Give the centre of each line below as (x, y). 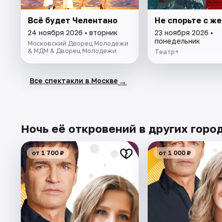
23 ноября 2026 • (184, 32)
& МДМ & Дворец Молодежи (72, 50)
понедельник (177, 41)
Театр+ (166, 51)
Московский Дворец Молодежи (78, 43)
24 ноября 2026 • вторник (73, 32)
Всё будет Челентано (73, 20)
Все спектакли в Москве (74, 81)
